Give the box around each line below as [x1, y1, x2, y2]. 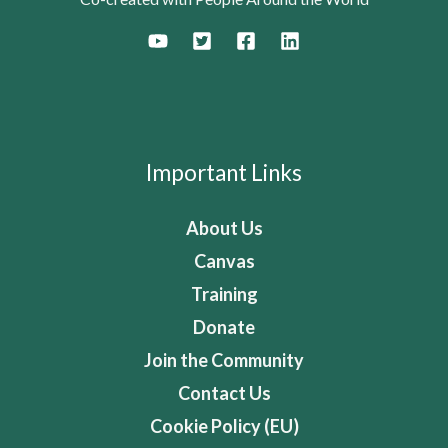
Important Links [146, 159, 302, 187]
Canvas [193, 249, 255, 272]
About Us [185, 216, 263, 239]
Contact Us [177, 381, 271, 404]
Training [190, 282, 258, 305]
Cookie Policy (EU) [149, 414, 299, 437]
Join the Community [144, 348, 304, 371]
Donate [193, 315, 255, 338]
